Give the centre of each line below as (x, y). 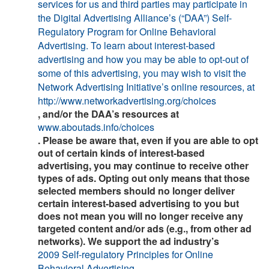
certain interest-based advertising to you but (138, 203)
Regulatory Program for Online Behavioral (127, 31)
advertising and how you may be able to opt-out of (143, 59)
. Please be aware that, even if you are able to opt (148, 140)
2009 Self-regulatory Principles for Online (125, 254)
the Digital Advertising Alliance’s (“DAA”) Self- (135, 17)
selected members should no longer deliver (136, 190)
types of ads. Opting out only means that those (144, 178)
